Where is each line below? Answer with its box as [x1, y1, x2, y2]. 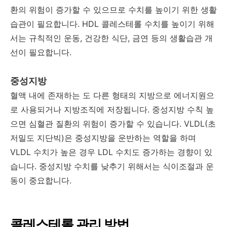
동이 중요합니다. [10, 175, 71, 185]
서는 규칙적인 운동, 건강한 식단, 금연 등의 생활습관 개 [10, 32, 213, 43]
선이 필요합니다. [10, 47, 71, 57]
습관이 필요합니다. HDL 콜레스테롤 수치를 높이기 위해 [10, 18, 214, 29]
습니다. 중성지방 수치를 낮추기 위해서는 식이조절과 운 [10, 161, 214, 171]
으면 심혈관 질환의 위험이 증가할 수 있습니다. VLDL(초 [10, 118, 216, 129]
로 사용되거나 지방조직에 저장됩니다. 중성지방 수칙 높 [10, 104, 214, 115]
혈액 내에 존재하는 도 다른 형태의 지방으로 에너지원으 [10, 90, 214, 100]
